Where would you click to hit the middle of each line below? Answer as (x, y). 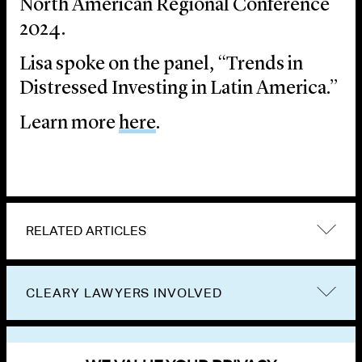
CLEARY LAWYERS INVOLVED (124, 293)
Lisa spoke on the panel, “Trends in (161, 65)
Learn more (69, 124)
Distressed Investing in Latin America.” (179, 89)
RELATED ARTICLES (86, 231)
